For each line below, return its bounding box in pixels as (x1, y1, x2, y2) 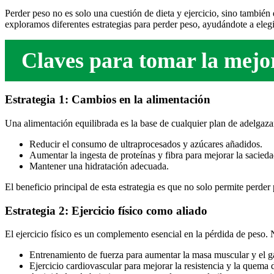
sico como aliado (125, 204, 207, 217)
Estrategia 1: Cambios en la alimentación (5, 93, 210, 106)
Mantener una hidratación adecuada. (29, 160, 169, 171)
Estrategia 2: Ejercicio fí (5, 204, 125, 217)
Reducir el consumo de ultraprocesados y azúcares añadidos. (29, 138, 262, 149)
